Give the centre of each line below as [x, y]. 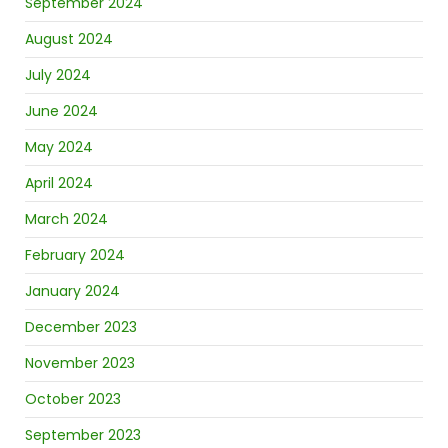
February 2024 [75, 255]
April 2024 [59, 183]
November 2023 [80, 363]
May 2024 [59, 147]
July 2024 [58, 75]
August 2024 [69, 39]
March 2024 [66, 219]
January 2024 [72, 291]
